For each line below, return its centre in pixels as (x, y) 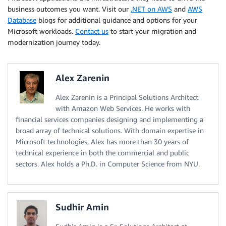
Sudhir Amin (82, 207)
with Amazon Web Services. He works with (123, 108)
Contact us (92, 31)
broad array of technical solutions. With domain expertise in (110, 131)
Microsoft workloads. (41, 31)
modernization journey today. (54, 42)
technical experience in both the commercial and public (102, 153)
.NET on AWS (151, 9)
